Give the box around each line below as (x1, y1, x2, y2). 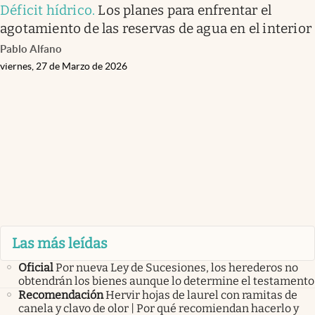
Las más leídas (12, 235, 108, 252)
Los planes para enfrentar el (98, 1, 272, 18)
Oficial (18, 261, 53, 275)
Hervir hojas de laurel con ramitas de (105, 288, 297, 302)
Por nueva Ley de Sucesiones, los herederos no (56, 261, 298, 275)
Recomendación (18, 288, 103, 302)
